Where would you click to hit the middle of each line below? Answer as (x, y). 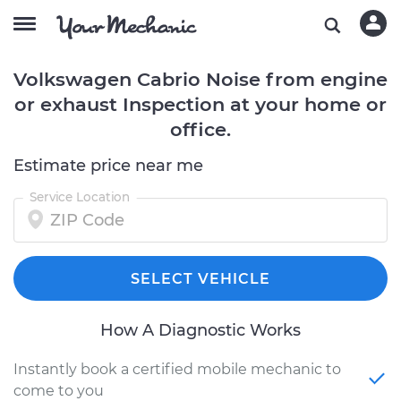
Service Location (80, 197)
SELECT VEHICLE (200, 279)
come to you (59, 391)
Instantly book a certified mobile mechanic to (177, 369)
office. (200, 129)
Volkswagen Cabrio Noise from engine (200, 79)
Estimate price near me (108, 166)
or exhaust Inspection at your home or (200, 104)
